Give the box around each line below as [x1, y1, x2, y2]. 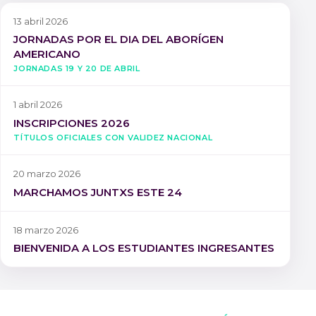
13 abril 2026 [13, 15, 68, 27]
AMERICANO [13, 47, 81, 61]
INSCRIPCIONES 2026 [13, 116, 130, 130]
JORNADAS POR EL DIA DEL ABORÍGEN [13, 32, 224, 47]
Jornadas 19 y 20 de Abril [13, 61, 140, 75]
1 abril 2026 [13, 99, 63, 111]
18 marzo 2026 [13, 224, 79, 236]
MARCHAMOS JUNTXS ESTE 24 [13, 185, 183, 199]
